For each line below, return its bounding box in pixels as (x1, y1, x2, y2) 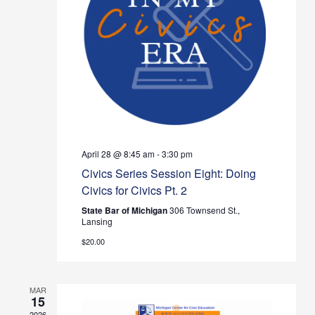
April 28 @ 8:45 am (82, 147, 155, 160)
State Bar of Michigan (82, 203, 170, 217)
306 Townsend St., (169, 203, 240, 216)
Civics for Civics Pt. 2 (82, 181, 188, 198)
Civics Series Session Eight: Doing (82, 165, 257, 181)
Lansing (82, 214, 113, 227)
